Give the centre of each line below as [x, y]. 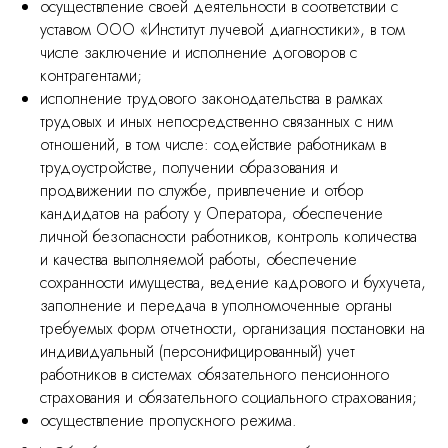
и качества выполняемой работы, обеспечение [198, 259]
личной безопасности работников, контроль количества [228, 236]
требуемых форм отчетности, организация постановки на [232, 328]
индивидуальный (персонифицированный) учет [197, 351]
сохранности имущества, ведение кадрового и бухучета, [233, 282]
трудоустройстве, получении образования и [189, 167]
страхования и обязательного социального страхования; [228, 397]
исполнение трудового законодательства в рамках [211, 98]
